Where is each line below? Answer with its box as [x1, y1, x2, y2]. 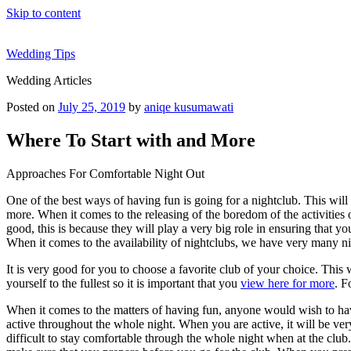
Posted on [6, 100, 55, 114]
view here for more [241, 276, 335, 290]
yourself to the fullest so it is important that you [6, 276, 241, 290]
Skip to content [6, 6, 81, 20]
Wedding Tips [6, 47, 75, 60]
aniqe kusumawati [144, 100, 233, 114]
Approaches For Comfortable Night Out [6, 166, 204, 180]
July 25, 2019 [58, 100, 125, 114]
